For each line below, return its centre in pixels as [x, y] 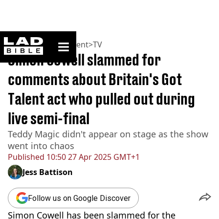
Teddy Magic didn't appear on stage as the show [108, 134]
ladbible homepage [72, 41]
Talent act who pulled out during [101, 99]
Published [26, 157]
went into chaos [41, 146]
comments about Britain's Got [95, 79]
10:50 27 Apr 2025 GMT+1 [92, 157]
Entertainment [62, 44]
